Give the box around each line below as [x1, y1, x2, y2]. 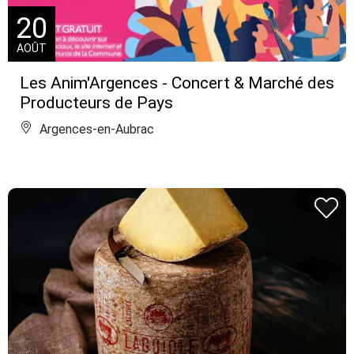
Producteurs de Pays [20, 92, 173, 112]
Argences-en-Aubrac [36, 121, 154, 137]
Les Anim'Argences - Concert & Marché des [20, 73, 334, 92]
